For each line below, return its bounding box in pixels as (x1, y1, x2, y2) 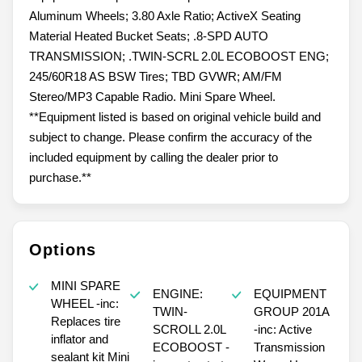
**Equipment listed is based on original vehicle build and (29, 110, 321, 124)
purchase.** (29, 170, 91, 185)
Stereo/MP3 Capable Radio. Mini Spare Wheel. (29, 90, 276, 104)
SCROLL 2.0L (152, 322, 226, 337)
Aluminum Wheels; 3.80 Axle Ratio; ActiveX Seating (29, 9, 301, 23)
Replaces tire (51, 314, 121, 329)
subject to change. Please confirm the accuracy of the (29, 130, 312, 145)
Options (29, 241, 96, 259)
